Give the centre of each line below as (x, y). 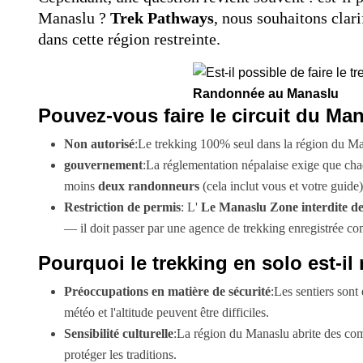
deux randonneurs (149, 186)
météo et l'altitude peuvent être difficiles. (167, 312)
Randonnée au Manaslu (265, 93)
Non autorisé (99, 143)
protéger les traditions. (120, 354)
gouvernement (103, 164)
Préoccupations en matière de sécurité (167, 291)
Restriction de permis (122, 207)
